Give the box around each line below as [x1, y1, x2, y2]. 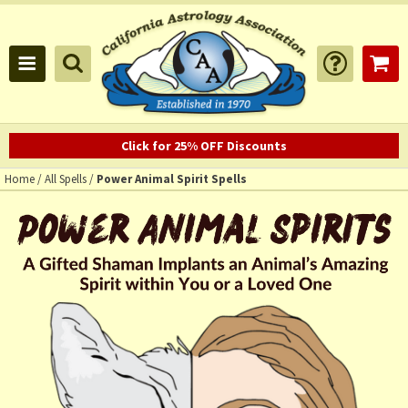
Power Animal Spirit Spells [97, 171, 247, 188]
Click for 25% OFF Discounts [121, 138, 287, 155]
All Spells [45, 171, 87, 188]
